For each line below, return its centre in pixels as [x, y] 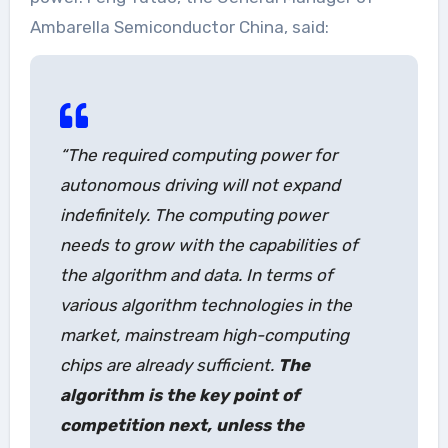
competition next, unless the [181, 424]
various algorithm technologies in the [205, 304]
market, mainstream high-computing [204, 334]
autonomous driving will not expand [199, 184]
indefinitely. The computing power [193, 214]
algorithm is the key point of [179, 394]
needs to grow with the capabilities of [208, 244]
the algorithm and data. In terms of [196, 274]
